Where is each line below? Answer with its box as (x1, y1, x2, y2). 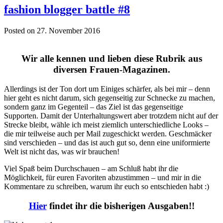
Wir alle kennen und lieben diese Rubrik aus (21, 53, 202, 64)
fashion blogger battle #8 (4, 2, 130, 16)
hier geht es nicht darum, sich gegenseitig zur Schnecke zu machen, (4, 93, 215, 102)
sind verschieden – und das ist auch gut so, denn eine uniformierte (4, 138, 210, 147)
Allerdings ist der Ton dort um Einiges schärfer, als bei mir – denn (4, 84, 210, 93)
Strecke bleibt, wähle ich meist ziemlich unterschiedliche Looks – (4, 120, 209, 129)
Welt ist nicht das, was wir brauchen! (4, 147, 119, 156)
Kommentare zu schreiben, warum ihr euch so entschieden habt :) (4, 182, 209, 191)
